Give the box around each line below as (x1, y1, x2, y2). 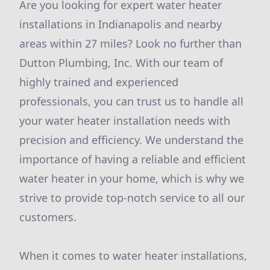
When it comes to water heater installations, (19, 248, 247, 263)
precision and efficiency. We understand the (19, 133, 243, 147)
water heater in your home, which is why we (19, 171, 244, 186)
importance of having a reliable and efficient (19, 152, 246, 166)
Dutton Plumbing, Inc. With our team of (19, 55, 223, 70)
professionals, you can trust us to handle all (19, 94, 243, 108)
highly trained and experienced (19, 75, 178, 89)
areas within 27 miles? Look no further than (19, 36, 242, 51)
